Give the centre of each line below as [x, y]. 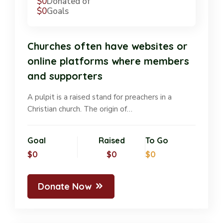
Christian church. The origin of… [80, 109]
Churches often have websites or [108, 46]
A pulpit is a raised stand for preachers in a [100, 97]
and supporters [65, 76]
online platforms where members [108, 61]
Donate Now [65, 186]
